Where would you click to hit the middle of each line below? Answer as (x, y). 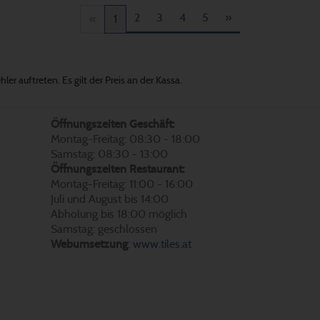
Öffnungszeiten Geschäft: (112, 124)
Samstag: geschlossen (104, 229)
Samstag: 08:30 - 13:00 (109, 154)
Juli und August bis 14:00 (110, 199)
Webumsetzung (89, 244)
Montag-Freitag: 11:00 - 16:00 (122, 184)
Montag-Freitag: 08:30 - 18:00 (125, 139)
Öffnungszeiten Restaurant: (117, 169)
